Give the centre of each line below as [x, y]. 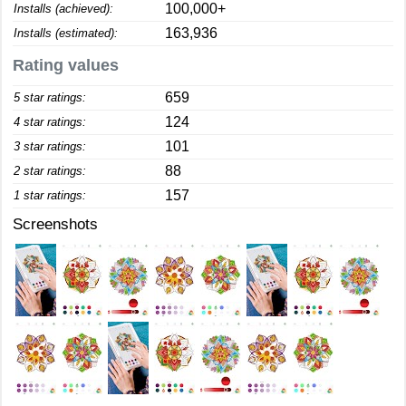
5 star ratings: [50, 97]
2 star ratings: [50, 171]
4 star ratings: [50, 122]
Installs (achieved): [63, 9]
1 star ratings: [50, 195]
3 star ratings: [50, 146]
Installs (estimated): [66, 33]
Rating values [66, 65]
